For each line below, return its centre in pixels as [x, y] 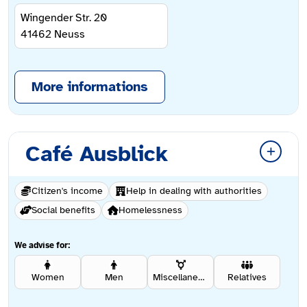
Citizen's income [67, 191]
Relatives [247, 278]
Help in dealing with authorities [194, 191]
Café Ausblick [97, 154]
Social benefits [63, 210]
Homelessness [150, 210]
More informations [90, 87]
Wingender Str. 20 [64, 18]
